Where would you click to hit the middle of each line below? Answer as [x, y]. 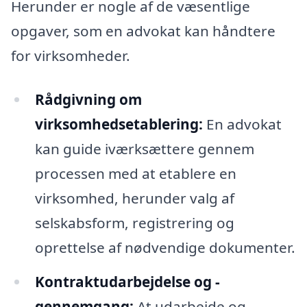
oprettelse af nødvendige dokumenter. [165, 248]
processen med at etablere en [135, 174]
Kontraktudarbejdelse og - [127, 282]
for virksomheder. [71, 56]
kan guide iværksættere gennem [144, 149]
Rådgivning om [88, 100]
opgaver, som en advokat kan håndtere [143, 31]
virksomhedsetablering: [119, 124]
